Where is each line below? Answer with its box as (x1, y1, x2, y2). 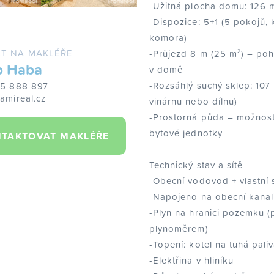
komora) (149, 30, 188, 45)
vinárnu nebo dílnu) (149, 94, 237, 108)
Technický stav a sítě (149, 157, 243, 172)
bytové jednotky (149, 125, 223, 140)
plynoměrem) (149, 221, 209, 235)
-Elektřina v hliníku (149, 253, 234, 267)
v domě (149, 62, 183, 76)
